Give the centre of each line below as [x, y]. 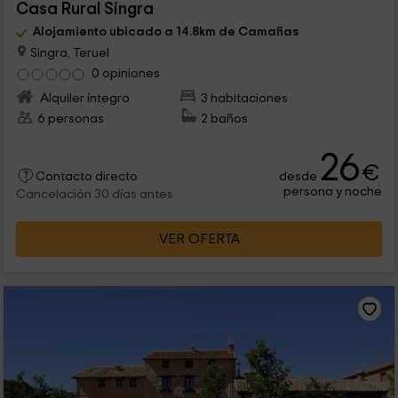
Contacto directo [86, 177]
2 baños [225, 119]
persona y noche [333, 192]
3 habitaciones [245, 99]
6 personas [70, 119]
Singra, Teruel [68, 52]
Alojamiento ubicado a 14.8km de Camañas [165, 31]
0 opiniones [125, 74]
